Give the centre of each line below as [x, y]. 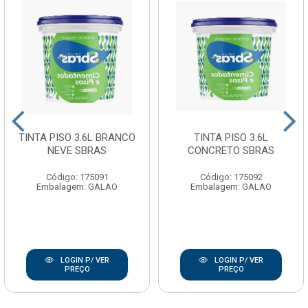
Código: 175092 [231, 177]
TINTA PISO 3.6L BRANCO [77, 138]
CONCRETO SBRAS [231, 151]
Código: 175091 [77, 177]
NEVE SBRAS [77, 151]
